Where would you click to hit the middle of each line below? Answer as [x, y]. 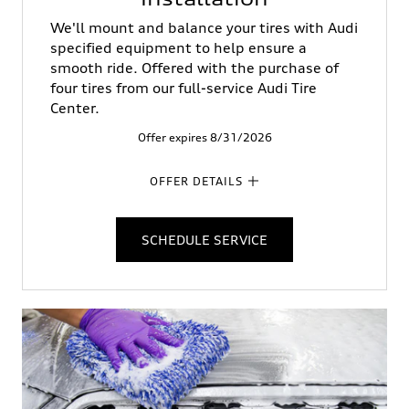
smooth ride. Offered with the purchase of [194, 68]
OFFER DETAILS [196, 181]
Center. [75, 108]
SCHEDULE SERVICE [204, 239]
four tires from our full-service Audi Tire [184, 88]
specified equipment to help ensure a [178, 47]
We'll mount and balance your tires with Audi [204, 27]
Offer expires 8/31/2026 [204, 137]
